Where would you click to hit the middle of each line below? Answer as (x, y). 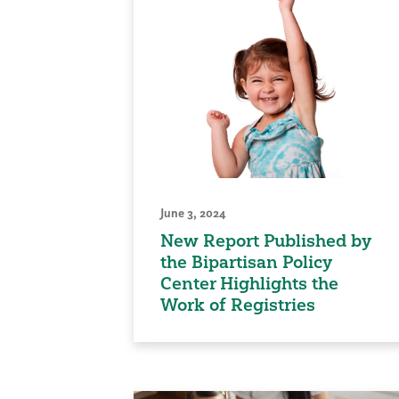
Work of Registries (237, 304)
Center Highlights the (249, 283)
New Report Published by (265, 240)
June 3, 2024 (193, 212)
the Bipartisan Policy (246, 261)
